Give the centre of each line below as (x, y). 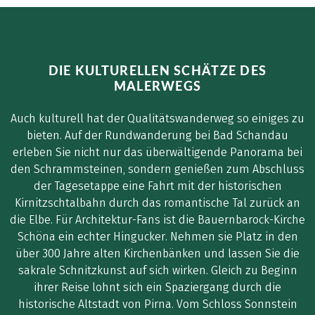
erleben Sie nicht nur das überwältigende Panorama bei (157, 152)
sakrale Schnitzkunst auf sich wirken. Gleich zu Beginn (157, 270)
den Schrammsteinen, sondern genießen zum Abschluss (157, 169)
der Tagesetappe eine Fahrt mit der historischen (157, 186)
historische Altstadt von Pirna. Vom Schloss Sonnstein (157, 304)
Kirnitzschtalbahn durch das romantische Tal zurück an (157, 202)
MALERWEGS (157, 85)
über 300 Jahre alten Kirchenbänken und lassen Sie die (157, 253)
